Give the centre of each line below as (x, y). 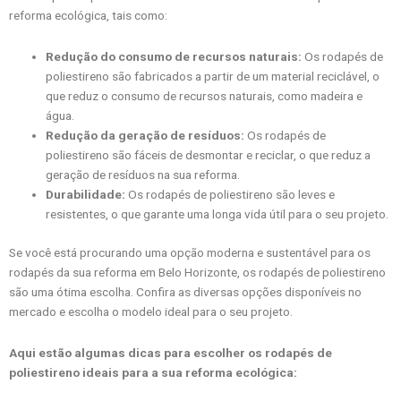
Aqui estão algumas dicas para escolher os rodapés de (171, 352)
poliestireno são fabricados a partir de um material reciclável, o (213, 77)
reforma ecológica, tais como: (88, 16)
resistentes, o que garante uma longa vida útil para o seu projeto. (218, 214)
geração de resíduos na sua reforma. (143, 175)
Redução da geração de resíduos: (145, 136)
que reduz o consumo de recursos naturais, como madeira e (205, 96)
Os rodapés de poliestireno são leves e (230, 195)
